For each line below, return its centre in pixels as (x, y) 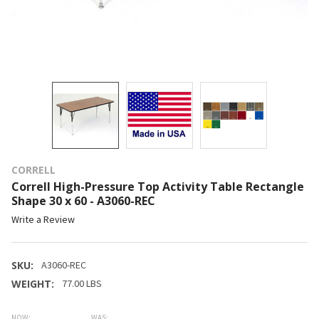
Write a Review (43, 220)
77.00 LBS (82, 284)
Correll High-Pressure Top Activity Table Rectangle (158, 186)
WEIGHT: (33, 284)
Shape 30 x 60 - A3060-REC (83, 200)
